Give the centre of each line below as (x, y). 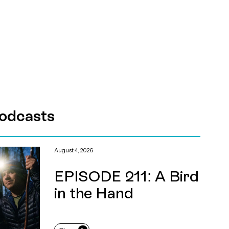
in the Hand (94, 193)
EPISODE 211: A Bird (127, 176)
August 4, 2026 (74, 150)
